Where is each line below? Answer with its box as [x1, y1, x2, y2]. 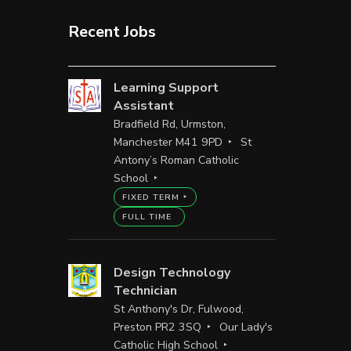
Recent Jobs [68, 21, 156, 42]
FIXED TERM [121, 190, 179, 203]
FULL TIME [121, 210, 172, 223]
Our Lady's [219, 319, 273, 335]
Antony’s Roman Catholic [113, 152, 239, 168]
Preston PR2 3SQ [113, 319, 201, 335]
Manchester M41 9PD [113, 134, 223, 150]
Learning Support [113, 78, 219, 96]
